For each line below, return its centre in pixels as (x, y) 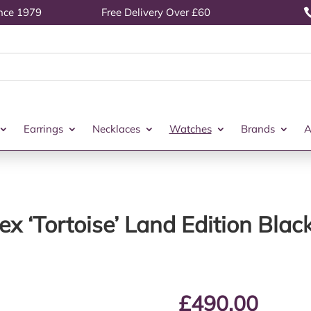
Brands (258, 129)
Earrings (43, 129)
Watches (190, 129)
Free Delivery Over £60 (155, 12)
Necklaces (116, 129)
